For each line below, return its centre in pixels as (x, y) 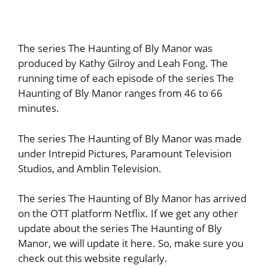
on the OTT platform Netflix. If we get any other (128, 214)
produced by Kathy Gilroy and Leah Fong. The (123, 63)
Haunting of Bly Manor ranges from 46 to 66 (120, 93)
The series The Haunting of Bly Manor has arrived (132, 199)
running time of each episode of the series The (126, 78)
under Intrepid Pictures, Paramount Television (125, 153)
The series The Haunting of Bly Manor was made (130, 138)
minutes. (39, 108)
